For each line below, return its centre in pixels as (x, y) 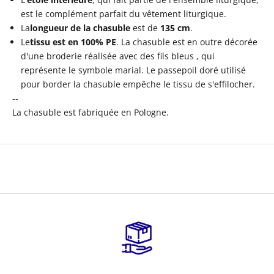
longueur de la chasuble (80, 28)
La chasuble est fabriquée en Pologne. (91, 112)
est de (145, 28)
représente (43, 70)
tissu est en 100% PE (73, 42)
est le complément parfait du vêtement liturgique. (124, 13)
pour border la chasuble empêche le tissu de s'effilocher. (138, 84)
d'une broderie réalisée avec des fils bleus (107, 56)
